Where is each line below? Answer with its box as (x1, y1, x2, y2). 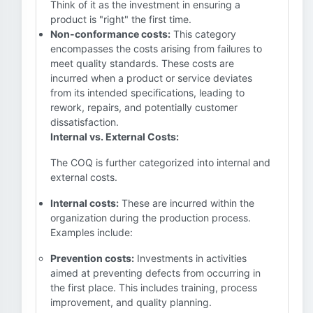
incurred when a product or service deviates (50, 72, 252, 84)
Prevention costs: (50, 252, 134, 264)
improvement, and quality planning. (50, 296, 212, 308)
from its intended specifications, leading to (50, 87, 245, 99)
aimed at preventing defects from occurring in (50, 267, 261, 279)
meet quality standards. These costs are (50, 57, 234, 69)
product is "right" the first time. (50, 13, 191, 25)
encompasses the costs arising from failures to (50, 43, 262, 54)
